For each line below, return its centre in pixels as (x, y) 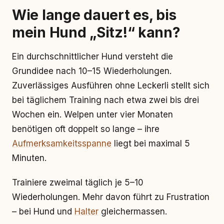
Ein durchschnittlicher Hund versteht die (92, 56)
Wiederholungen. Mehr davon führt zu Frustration (111, 197)
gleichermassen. (133, 211)
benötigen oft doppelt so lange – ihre (86, 129)
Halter (86, 211)
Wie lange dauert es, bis (94, 15)
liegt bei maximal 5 (151, 143)
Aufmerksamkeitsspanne (62, 143)
